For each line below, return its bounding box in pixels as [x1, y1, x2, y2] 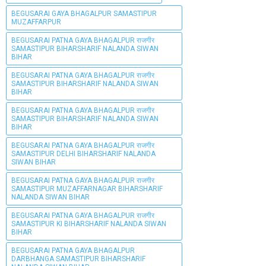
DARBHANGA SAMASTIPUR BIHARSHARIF [11, 254, 145, 263]
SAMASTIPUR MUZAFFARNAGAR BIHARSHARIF [11, 184, 163, 193]
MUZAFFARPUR [11, 17, 61, 26]
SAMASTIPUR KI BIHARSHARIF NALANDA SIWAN [11, 219, 166, 228]
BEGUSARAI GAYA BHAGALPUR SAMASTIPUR [11, 9, 157, 18]
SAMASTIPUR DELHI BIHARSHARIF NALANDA [11, 149, 156, 158]
